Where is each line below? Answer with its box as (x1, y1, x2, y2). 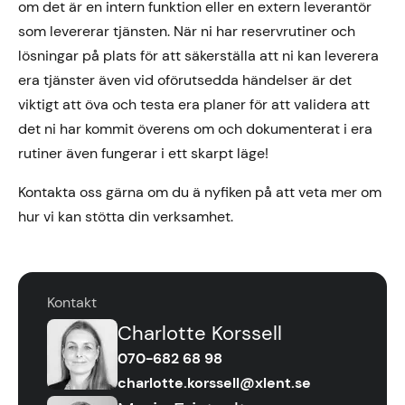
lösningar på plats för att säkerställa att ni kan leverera (18, 46, 379, 65)
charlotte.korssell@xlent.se (118, 373, 311, 392)
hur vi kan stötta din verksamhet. (18, 207, 233, 226)
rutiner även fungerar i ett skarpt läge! (18, 144, 272, 163)
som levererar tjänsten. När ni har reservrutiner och (18, 22, 355, 41)
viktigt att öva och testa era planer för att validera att (18, 95, 370, 114)
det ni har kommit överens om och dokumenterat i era (18, 119, 372, 138)
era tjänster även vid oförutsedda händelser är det (18, 71, 352, 89)
